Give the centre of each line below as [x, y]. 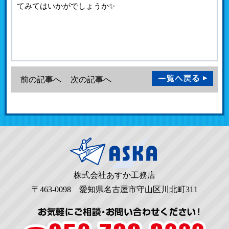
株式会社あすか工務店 [114, 175]
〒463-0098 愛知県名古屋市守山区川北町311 [114, 189]
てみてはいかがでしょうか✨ [66, 6]
